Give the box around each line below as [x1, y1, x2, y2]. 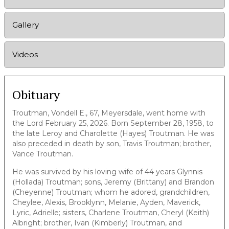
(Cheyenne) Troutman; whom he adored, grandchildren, [12, 187, 210, 197]
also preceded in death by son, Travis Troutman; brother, [12, 139, 211, 148]
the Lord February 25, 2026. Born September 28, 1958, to [12, 118, 214, 128]
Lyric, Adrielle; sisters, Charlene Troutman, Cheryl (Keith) [12, 208, 209, 217]
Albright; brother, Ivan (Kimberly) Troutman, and [12, 218, 182, 227]
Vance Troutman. [12, 149, 73, 158]
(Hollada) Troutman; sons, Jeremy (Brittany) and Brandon [12, 177, 214, 187]
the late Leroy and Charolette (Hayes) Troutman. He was [12, 128, 214, 138]
